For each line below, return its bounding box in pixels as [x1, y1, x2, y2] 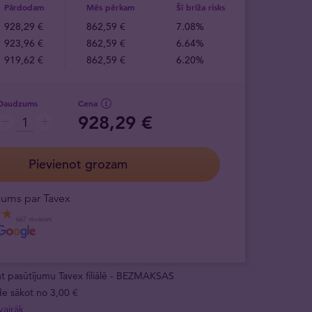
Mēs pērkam [86, 1, 134, 13]
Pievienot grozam [29, 156, 127, 172]
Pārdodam [4, 1, 44, 13]
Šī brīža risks [176, 1, 225, 13]
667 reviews [16, 214, 52, 224]
